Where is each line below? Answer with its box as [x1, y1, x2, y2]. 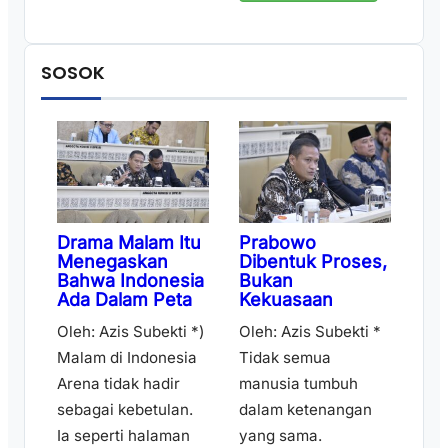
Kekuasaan [239, 288, 333, 310]
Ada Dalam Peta [57, 288, 192, 310]
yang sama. [239, 425, 322, 445]
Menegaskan [57, 250, 168, 272]
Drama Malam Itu [57, 231, 201, 253]
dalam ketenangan [239, 399, 372, 419]
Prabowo [239, 231, 316, 253]
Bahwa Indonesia [57, 269, 204, 291]
